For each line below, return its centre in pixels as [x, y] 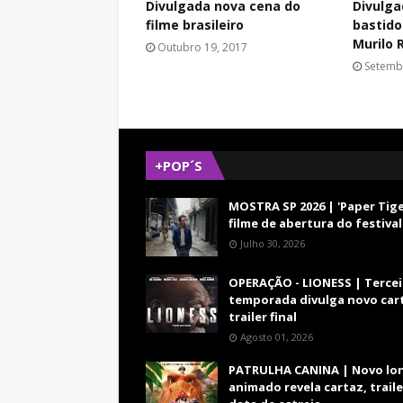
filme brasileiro [195, 25]
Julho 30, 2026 [273, 243]
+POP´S [179, 166]
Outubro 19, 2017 [202, 47]
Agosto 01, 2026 [277, 337]
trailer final [263, 317]
